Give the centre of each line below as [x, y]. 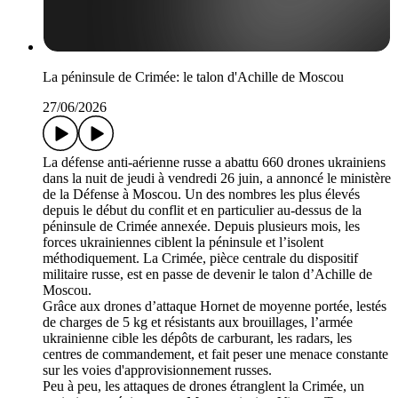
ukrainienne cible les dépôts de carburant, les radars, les [197, 338]
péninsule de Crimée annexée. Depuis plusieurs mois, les [201, 226]
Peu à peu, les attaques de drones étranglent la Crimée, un [203, 386]
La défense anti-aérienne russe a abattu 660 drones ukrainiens [214, 162]
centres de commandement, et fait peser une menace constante [215, 354]
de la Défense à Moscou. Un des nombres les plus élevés [201, 194]
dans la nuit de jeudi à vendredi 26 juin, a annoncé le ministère [217, 178]
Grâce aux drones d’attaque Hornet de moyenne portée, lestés [215, 306]
